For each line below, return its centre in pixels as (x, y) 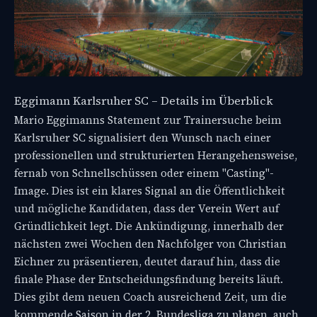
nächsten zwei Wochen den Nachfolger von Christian (150, 244)
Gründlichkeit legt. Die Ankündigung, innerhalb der (149, 226)
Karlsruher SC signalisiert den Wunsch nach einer (143, 138)
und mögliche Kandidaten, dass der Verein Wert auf (146, 209)
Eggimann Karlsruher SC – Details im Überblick (144, 101)
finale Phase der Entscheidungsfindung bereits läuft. (149, 279)
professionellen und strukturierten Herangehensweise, (156, 156)
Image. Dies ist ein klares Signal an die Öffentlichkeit (150, 191)
